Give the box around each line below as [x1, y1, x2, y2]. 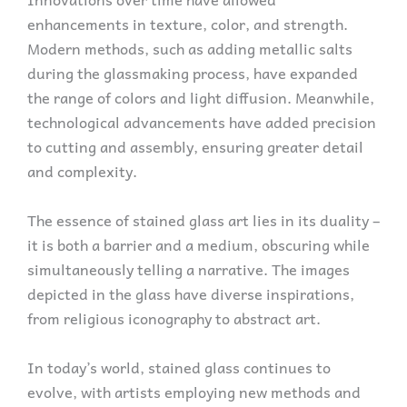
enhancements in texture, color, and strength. [27, 11, 348, 35]
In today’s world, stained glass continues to [27, 354, 331, 379]
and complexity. [27, 158, 137, 183]
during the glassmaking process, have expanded [27, 60, 358, 84]
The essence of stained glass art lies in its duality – [27, 207, 380, 232]
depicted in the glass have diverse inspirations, [27, 281, 354, 305]
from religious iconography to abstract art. [27, 305, 321, 330]
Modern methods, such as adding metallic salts [27, 35, 352, 60]
